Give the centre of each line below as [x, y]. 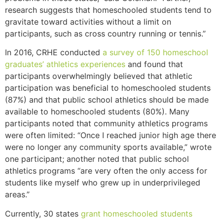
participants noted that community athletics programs [106, 124]
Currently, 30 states [43, 213]
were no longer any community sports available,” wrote [108, 147]
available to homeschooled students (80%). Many [97, 112]
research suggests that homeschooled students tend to [108, 10]
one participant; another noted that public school [97, 159]
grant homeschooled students [137, 213]
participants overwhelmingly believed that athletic [99, 76]
